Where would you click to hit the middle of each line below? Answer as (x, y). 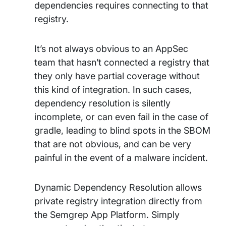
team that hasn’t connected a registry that (122, 62)
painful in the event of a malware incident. (121, 158)
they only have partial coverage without (117, 76)
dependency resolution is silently (102, 103)
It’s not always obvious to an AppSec (111, 49)
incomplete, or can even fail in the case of (121, 117)
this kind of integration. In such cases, (113, 90)
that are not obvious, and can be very (113, 144)
